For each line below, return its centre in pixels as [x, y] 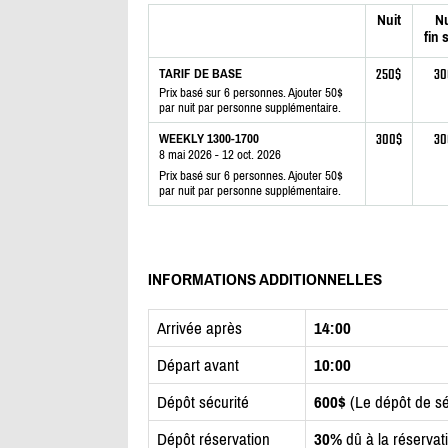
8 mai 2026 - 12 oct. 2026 [219, 155]
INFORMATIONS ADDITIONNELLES [264, 279]
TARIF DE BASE [200, 74]
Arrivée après [199, 328]
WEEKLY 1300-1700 [208, 139]
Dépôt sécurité [202, 402]
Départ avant [197, 365]
